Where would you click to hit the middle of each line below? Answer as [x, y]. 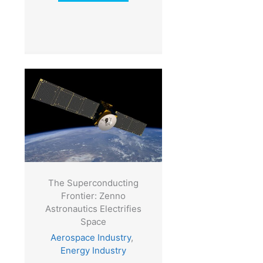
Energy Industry [93, 251]
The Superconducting [93, 183]
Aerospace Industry [91, 238]
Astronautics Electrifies [93, 209]
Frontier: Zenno [93, 196]
